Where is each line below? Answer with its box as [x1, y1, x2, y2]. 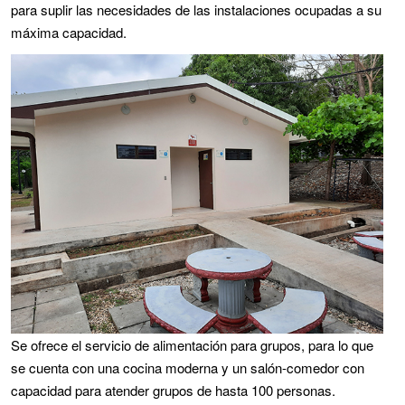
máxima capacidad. [11, 23, 127, 42]
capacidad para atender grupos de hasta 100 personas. [11, 381, 335, 400]
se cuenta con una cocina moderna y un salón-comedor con [11, 358, 364, 377]
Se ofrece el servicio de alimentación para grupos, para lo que [11, 335, 373, 354]
